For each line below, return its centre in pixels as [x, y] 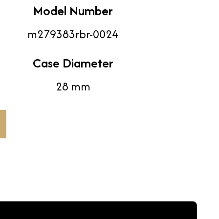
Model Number [73, 11]
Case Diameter [73, 63]
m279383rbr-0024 [73, 34]
